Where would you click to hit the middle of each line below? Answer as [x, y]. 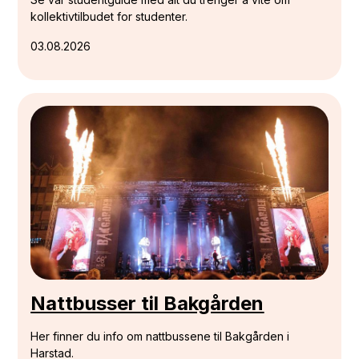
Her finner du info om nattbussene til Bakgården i [160, 336]
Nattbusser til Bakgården [147, 303]
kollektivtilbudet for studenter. [109, 17]
